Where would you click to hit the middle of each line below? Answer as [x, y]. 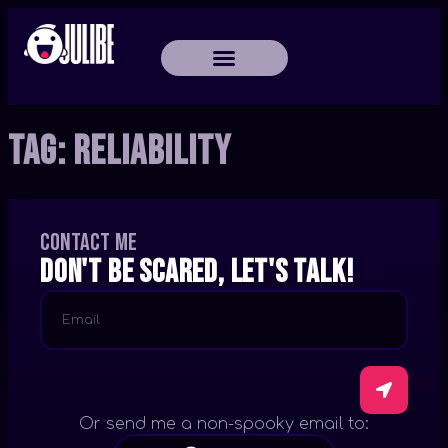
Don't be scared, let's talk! [197, 272]
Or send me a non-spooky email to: [224, 423]
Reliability [152, 151]
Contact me [89, 242]
